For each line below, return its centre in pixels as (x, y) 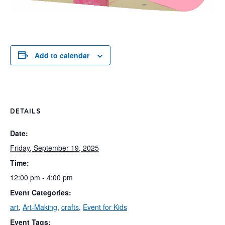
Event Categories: (41, 192)
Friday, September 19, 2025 (54, 147)
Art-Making (40, 207)
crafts (70, 207)
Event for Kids (105, 207)
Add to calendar (62, 55)
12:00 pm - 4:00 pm (41, 177)
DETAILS (26, 111)
